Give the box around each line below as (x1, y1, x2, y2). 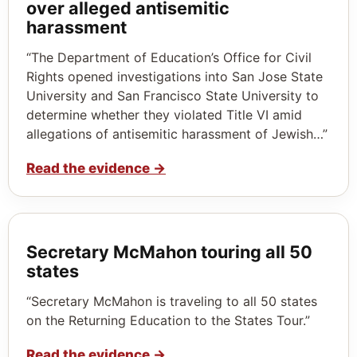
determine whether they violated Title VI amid (26, 106, 302, 123)
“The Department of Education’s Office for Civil (26, 49, 312, 65)
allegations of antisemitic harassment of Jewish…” (26, 125, 328, 142)
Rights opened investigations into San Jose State (26, 68, 323, 84)
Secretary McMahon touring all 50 (26, 241, 312, 262)
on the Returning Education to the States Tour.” (26, 312, 310, 328)
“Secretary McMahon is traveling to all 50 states (26, 292, 317, 309)
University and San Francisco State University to (26, 87, 319, 104)
